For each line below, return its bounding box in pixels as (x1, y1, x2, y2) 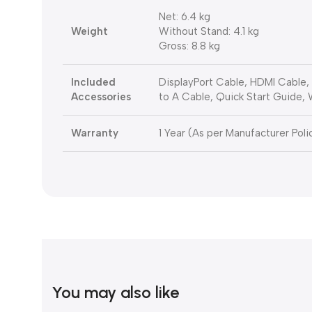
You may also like (52, 282, 179, 303)
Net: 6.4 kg (159, 10, 210, 24)
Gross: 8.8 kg (159, 40, 220, 53)
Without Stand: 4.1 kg (159, 25, 259, 38)
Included (71, 76, 116, 89)
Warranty (71, 127, 118, 140)
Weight (71, 25, 108, 38)
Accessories (71, 91, 131, 104)
